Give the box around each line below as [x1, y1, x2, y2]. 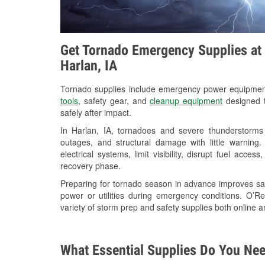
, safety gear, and [78, 95, 150, 107]
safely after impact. [60, 106, 131, 119]
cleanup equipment [150, 95, 223, 107]
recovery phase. [60, 160, 121, 172]
